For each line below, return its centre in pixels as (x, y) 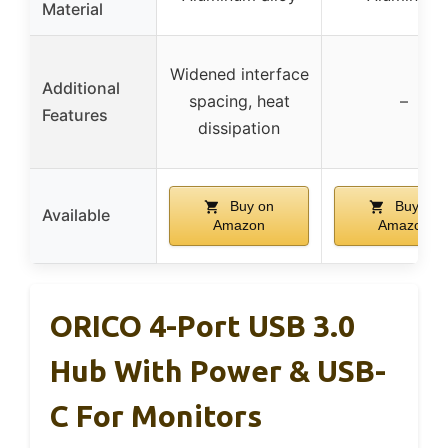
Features (75, 114)
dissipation (239, 127)
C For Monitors (156, 415)
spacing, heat (239, 100)
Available (76, 214)
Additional (81, 87)
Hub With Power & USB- (218, 370)
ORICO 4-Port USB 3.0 (202, 325)
